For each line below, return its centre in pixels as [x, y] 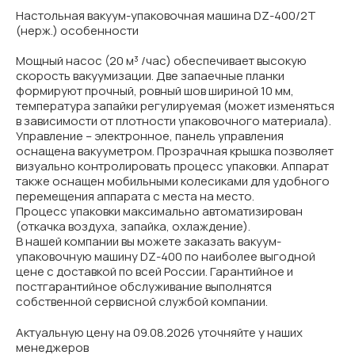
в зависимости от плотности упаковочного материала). [174, 121]
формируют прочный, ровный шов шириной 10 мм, [155, 91]
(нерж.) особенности [77, 31]
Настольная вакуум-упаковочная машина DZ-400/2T [166, 16]
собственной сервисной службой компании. [142, 302]
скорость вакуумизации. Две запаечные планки [150, 76]
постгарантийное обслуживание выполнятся [144, 287]
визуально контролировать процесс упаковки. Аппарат [172, 166]
